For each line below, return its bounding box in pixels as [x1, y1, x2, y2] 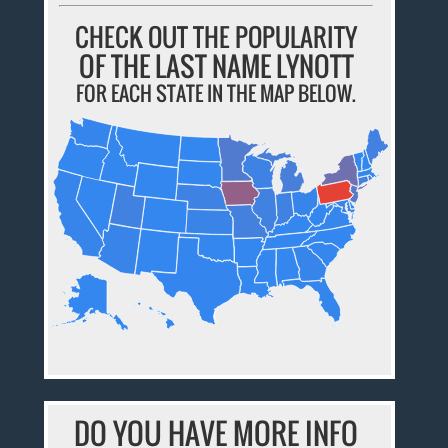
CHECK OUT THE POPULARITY [75, 17, 358, 55]
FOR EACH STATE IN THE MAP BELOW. [76, 77, 357, 108]
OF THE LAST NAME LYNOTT [78, 45, 354, 86]
